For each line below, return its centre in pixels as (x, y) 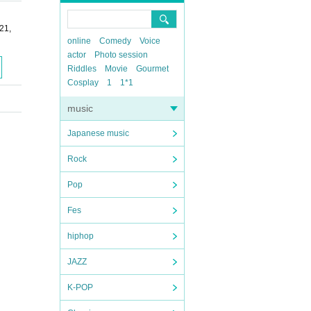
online (79, 41)
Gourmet (152, 69)
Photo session (121, 55)
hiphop (81, 236)
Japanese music (98, 133)
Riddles (82, 69)
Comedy (115, 41)
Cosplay (83, 83)
